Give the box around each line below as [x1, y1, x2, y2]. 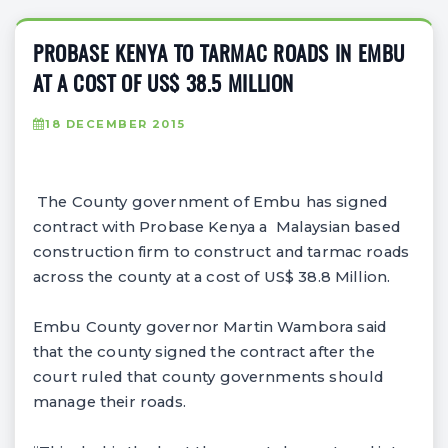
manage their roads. [33, 392, 186, 411]
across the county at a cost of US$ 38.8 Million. [33, 267, 391, 286]
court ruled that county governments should [33, 367, 384, 386]
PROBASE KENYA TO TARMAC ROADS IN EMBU [33, 44, 406, 66]
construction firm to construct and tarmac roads [33, 242, 409, 261]
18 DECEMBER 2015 [45, 116, 186, 131]
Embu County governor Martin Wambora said [33, 317, 386, 336]
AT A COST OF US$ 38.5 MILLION [33, 74, 295, 96]
